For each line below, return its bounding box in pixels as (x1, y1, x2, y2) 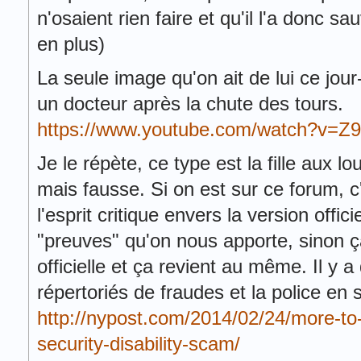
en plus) (37, 33, 105, 55)
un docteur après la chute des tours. (37, 93, 343, 114)
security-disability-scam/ (37, 333, 240, 355)
